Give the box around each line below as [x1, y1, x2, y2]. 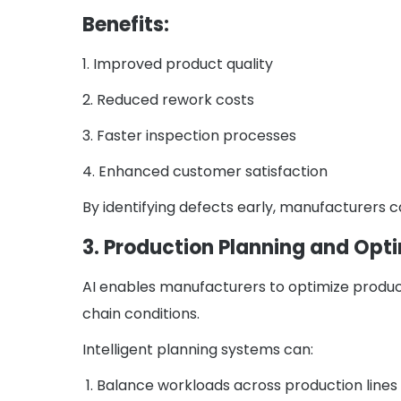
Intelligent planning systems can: [82, 339, 313, 361]
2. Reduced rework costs [82, 90, 254, 111]
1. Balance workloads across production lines [82, 375, 397, 397]
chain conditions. [82, 303, 200, 325]
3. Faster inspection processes [82, 125, 296, 147]
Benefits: [82, 11, 169, 39]
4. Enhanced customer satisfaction [82, 161, 328, 183]
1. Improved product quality [82, 54, 273, 75]
